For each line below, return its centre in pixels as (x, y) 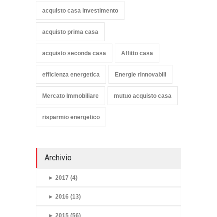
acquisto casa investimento (80, 11)
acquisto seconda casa (74, 54)
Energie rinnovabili (140, 75)
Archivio (58, 158)
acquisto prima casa (70, 32)
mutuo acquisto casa (143, 96)
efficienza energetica (71, 75)
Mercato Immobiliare (70, 96)
